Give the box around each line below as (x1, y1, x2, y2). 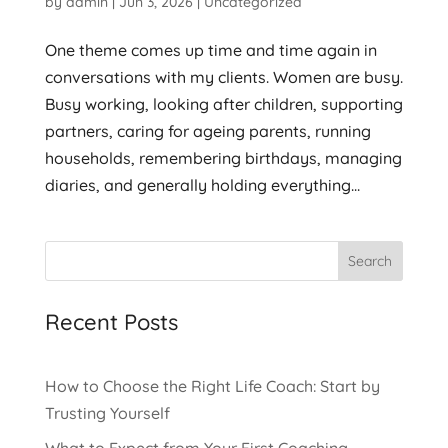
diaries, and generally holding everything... (44, 174, 360, 195)
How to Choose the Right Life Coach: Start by (44, 375, 380, 396)
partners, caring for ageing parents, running (44, 120, 371, 141)
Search (348, 251, 393, 270)
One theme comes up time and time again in (44, 39, 377, 60)
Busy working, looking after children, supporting (44, 93, 403, 114)
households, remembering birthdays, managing (44, 147, 402, 168)
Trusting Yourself (44, 402, 170, 423)
